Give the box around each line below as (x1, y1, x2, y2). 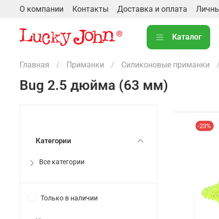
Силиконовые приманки (121, 60, 210, 70)
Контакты (72, 4, 109, 14)
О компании (20, 4, 64, 14)
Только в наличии (41, 194, 98, 203)
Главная (20, 60, 49, 70)
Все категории (39, 158, 85, 167)
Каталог (172, 32, 202, 42)
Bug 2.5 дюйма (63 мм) (20, 77, 168, 94)
